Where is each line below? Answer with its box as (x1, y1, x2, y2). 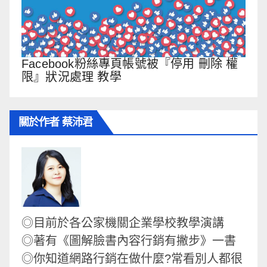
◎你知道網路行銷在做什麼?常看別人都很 (21, 252, 243, 266)
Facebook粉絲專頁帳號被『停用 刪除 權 (21, 57, 238, 70)
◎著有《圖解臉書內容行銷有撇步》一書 (21, 234, 236, 248)
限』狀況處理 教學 (21, 70, 122, 83)
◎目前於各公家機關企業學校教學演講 (21, 216, 224, 230)
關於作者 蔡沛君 (18, 115, 92, 129)
